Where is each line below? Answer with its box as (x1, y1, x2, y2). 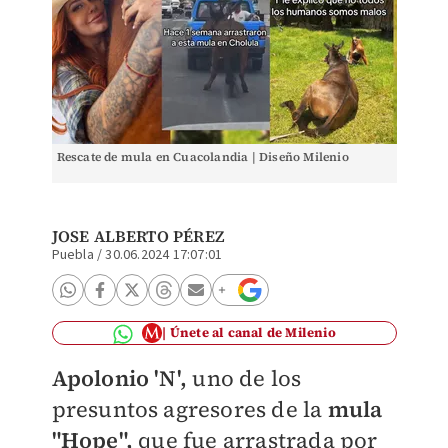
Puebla (51, 245, 94, 265)
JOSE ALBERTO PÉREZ (51, 225, 225, 247)
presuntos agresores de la (51, 394, 323, 424)
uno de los (192, 363, 302, 393)
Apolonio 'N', (51, 363, 193, 393)
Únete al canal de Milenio (169, 324, 336, 341)
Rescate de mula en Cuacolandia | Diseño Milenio (56, 149, 349, 165)
